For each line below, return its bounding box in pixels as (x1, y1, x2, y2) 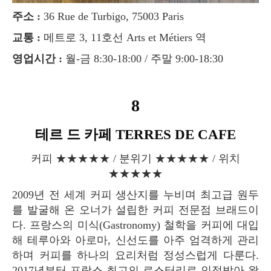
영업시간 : (23, 52, 62, 65)
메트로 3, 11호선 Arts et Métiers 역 (41, 31, 206, 44)
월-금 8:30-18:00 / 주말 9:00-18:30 (62, 52, 223, 65)
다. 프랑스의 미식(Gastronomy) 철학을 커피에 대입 (12, 218, 259, 231)
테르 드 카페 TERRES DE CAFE (49, 126, 236, 142)
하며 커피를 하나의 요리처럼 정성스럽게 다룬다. (12, 249, 259, 261)
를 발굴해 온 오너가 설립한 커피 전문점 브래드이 (12, 203, 259, 216)
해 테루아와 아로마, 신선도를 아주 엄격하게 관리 (12, 233, 259, 246)
